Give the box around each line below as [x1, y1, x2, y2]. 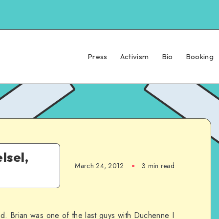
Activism [120, 52, 149, 61]
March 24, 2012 [75, 160, 124, 171]
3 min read [141, 160, 175, 171]
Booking [185, 52, 214, 61]
